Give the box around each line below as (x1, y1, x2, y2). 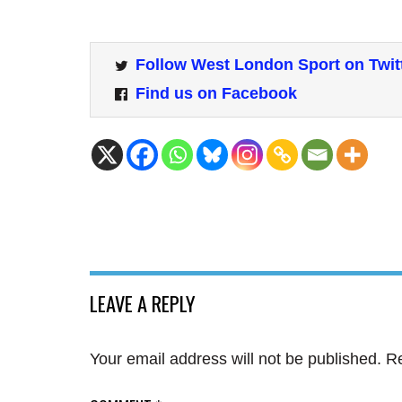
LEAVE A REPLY (90, 287, 196, 319)
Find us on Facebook (135, 84, 297, 103)
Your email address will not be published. (90, 349, 381, 368)
